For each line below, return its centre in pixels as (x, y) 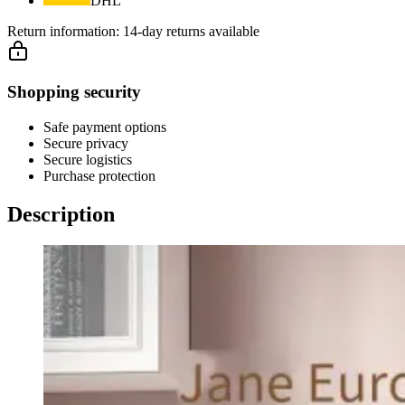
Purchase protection (99, 175)
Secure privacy (86, 143)
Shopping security (74, 92)
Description (61, 214)
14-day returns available (191, 32)
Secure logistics (88, 159)
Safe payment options (105, 127)
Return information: (65, 32)
